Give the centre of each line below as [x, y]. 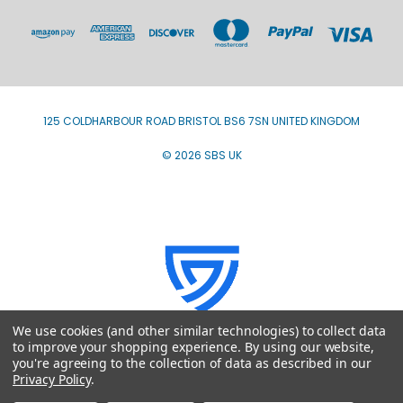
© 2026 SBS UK [201, 155]
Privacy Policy [52, 379]
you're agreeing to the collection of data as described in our [192, 363]
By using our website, [310, 347]
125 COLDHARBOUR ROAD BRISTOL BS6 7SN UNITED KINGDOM [201, 121]
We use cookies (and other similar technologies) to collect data [199, 331]
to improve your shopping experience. [129, 347]
